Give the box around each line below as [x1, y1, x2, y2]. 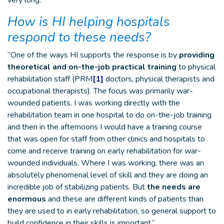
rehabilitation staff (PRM [7, 73, 92, 84]
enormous [7, 193, 46, 204]
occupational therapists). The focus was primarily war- [7, 85, 193, 96]
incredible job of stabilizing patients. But [7, 181, 145, 192]
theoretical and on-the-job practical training [7, 61, 176, 72]
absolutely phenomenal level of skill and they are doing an [7, 169, 208, 180]
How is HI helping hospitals [7, 13, 170, 30]
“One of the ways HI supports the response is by [7, 49, 179, 60]
